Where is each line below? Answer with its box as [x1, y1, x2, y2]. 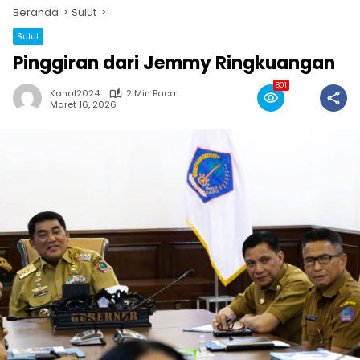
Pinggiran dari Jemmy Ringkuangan [13, 51, 335, 76]
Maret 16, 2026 [50, 97, 117, 111]
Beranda [13, 5, 59, 20]
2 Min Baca [126, 87, 176, 100]
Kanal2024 [50, 87, 100, 100]
